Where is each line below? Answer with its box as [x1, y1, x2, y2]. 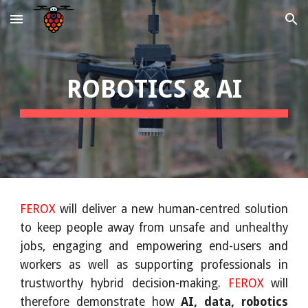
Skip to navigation [211, 19, 297, 32]
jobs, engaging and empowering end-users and [20, 239, 288, 253]
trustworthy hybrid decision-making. [20, 276, 228, 290]
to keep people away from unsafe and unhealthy [20, 221, 288, 234]
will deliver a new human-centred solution [55, 202, 288, 216]
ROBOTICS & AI [66, 74, 242, 104]
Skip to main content [11, 19, 109, 32]
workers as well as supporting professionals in [20, 258, 288, 272]
